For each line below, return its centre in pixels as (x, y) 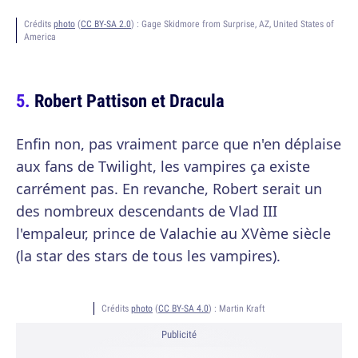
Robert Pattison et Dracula (129, 100)
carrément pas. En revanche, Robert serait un (169, 189)
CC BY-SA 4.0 (183, 308)
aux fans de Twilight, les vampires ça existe (163, 166)
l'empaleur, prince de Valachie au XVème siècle (173, 233)
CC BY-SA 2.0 (106, 24)
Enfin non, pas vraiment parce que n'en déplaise (179, 144)
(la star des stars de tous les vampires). (148, 256)
